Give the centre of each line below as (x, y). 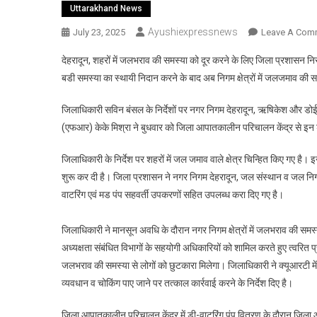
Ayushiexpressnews (193, 32)
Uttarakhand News (106, 9)
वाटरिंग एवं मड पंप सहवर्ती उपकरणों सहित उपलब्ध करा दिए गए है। (173, 195)
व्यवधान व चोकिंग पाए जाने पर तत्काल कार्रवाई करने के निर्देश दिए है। (177, 283)
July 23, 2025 (99, 33)
